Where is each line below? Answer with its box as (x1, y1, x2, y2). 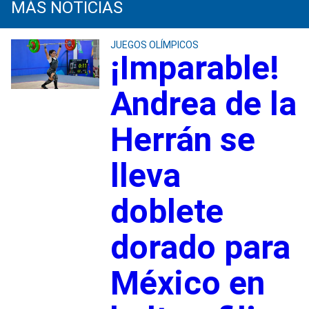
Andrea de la (110, 83, 297, 123)
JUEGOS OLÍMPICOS (110, 39, 199, 50)
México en (110, 263, 265, 303)
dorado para (110, 227, 290, 267)
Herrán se (110, 119, 255, 159)
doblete (110, 191, 223, 231)
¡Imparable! (110, 48, 279, 88)
